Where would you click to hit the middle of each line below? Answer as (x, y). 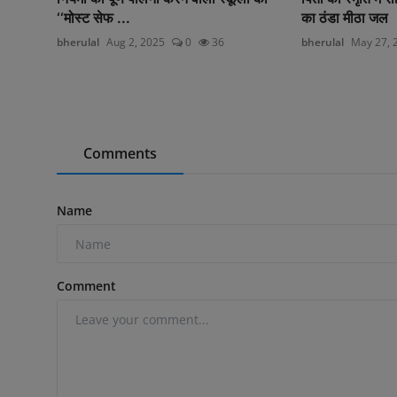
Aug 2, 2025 (136, 43)
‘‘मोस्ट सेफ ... (93, 18)
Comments (120, 154)
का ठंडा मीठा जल (344, 18)
